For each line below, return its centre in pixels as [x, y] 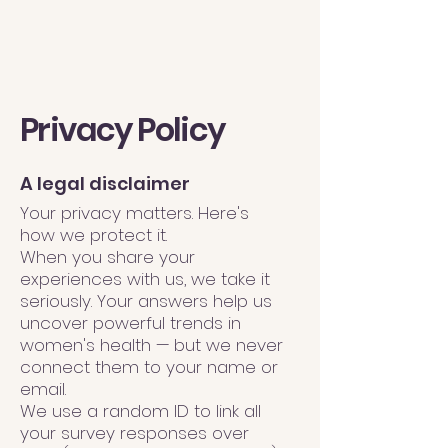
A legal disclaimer [105, 183]
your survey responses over [134, 433]
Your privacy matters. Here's [134, 213]
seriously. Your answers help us [146, 301]
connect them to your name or [149, 367]
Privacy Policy [122, 129]
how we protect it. [93, 235]
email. [43, 389]
